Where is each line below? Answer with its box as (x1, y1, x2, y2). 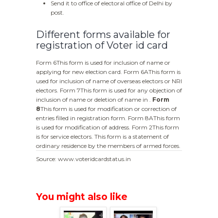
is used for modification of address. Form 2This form (36, 124, 179, 131)
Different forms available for (36, 29, 170, 41)
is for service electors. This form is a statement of (36, 133, 169, 141)
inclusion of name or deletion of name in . (36, 96, 152, 104)
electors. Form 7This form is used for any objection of (36, 87, 182, 94)
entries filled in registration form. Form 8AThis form (36, 114, 180, 122)
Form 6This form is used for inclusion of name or (36, 59, 170, 67)
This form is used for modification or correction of (40, 105, 177, 113)
